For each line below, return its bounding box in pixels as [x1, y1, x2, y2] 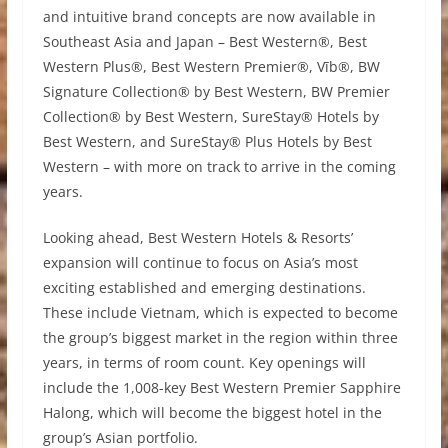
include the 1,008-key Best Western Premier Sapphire [42, 377, 401, 397]
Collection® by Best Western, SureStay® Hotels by [42, 106, 379, 126]
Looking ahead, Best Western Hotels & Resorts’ [42, 227, 353, 247]
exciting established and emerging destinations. [42, 277, 366, 297]
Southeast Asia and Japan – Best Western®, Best [42, 31, 367, 51]
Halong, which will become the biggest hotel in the [42, 402, 382, 422]
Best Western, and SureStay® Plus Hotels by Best [42, 131, 372, 151]
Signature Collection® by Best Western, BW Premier [42, 81, 390, 101]
